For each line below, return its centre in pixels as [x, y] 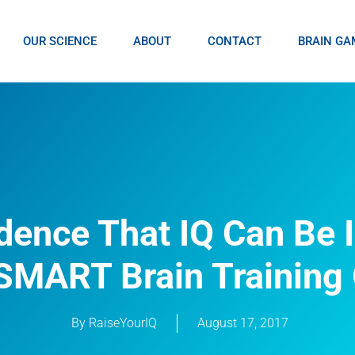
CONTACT [234, 41]
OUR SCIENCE [59, 41]
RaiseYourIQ [121, 323]
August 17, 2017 [242, 323]
